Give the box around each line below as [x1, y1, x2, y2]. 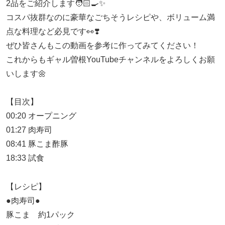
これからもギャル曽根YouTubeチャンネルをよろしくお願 [6, 55, 215, 64]
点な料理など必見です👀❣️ [6, 27, 99, 36]
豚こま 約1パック [6, 210, 75, 219]
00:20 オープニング [6, 111, 76, 121]
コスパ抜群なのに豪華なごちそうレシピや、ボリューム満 [6, 13, 215, 22]
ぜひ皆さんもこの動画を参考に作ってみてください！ [6, 41, 199, 50]
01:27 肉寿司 [6, 126, 52, 135]
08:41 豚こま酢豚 [6, 140, 68, 149]
